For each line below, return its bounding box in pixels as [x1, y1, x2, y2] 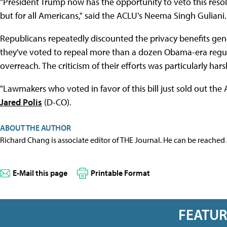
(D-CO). [42, 96, 71, 108]
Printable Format [91, 168, 150, 178]
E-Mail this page [13, 168, 67, 178]
